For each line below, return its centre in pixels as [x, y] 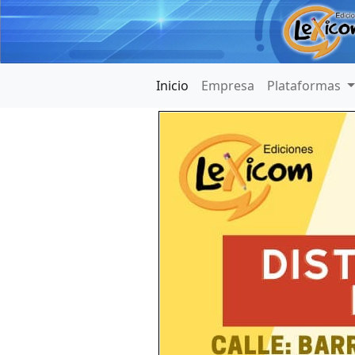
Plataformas [305, 86]
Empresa [227, 86]
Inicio [172, 86]
